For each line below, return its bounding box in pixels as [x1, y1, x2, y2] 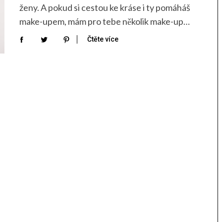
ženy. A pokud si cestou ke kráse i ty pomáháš [19, 2, 190, 13]
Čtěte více [87, 35, 118, 44]
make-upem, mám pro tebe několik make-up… [19, 16, 190, 27]
